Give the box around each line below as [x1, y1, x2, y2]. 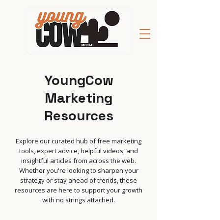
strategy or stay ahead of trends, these [20, 176, 137, 185]
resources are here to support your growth [15, 186, 142, 194]
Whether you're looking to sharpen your [19, 166, 138, 175]
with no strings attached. [42, 195, 115, 204]
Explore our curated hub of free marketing [16, 137, 141, 145]
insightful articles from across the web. [21, 156, 136, 165]
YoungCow [44, 71, 113, 89]
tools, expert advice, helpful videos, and [19, 146, 138, 155]
